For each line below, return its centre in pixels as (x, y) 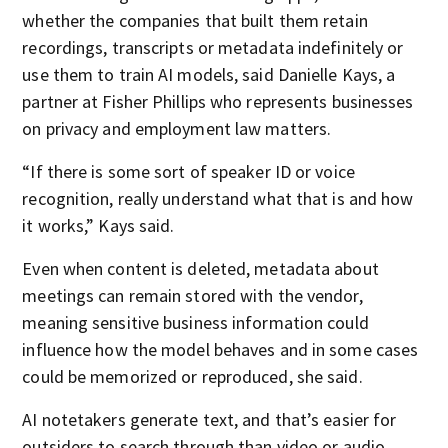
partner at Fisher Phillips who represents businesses (218, 101)
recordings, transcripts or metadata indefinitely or (213, 47)
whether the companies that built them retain (195, 20)
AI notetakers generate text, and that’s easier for (209, 419)
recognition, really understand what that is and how (218, 198)
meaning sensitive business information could (195, 322)
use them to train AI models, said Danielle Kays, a (209, 74)
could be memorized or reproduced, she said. (192, 376)
